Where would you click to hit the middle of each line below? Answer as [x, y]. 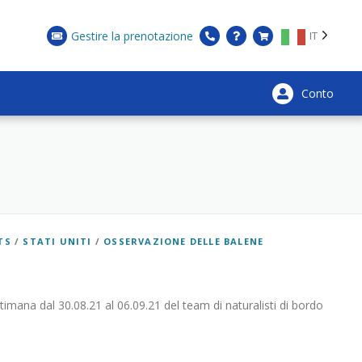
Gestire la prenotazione [132, 36]
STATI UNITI [57, 242]
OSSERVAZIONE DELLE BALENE [184, 242]
